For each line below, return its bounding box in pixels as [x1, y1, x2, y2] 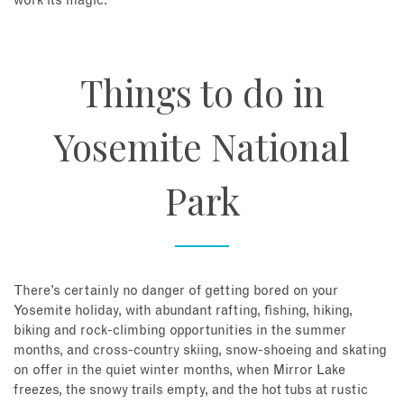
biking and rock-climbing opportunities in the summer [14, 323, 346, 337]
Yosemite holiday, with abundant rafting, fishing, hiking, [14, 303, 353, 317]
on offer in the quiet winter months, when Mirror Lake [14, 363, 345, 377]
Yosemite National [54, 121, 350, 170]
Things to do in [79, 67, 325, 116]
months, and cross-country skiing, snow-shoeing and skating [14, 343, 387, 357]
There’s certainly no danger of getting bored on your [14, 283, 338, 298]
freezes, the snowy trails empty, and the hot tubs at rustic [14, 382, 368, 397]
